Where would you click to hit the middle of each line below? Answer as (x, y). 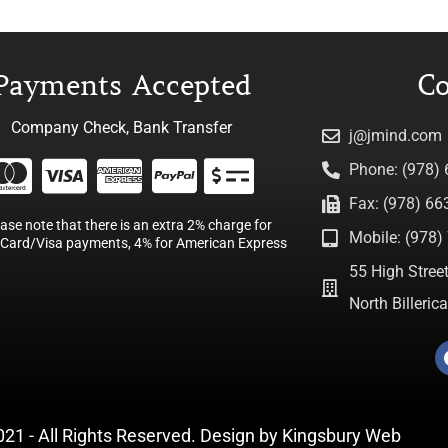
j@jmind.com (396, 135)
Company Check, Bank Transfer (122, 127)
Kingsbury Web (341, 435)
